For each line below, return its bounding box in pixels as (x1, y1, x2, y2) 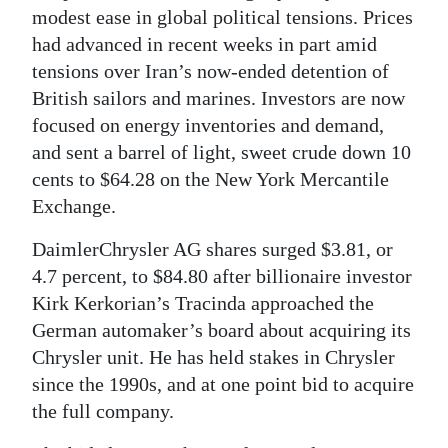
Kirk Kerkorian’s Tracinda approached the (32, 292, 374, 314)
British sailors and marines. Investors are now (32, 87, 405, 109)
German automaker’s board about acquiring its (32, 319, 411, 341)
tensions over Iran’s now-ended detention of (32, 60, 389, 82)
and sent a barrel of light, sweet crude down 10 (32, 141, 411, 163)
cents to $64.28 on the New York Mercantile (32, 168, 389, 190)
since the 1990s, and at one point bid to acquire (32, 373, 414, 395)
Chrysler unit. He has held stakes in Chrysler (32, 346, 395, 368)
